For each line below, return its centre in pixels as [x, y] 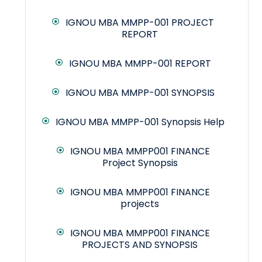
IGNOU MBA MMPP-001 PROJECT [140, 23]
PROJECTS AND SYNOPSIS [140, 245]
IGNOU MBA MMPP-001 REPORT [140, 64]
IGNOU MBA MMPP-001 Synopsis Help [140, 122]
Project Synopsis [140, 163]
